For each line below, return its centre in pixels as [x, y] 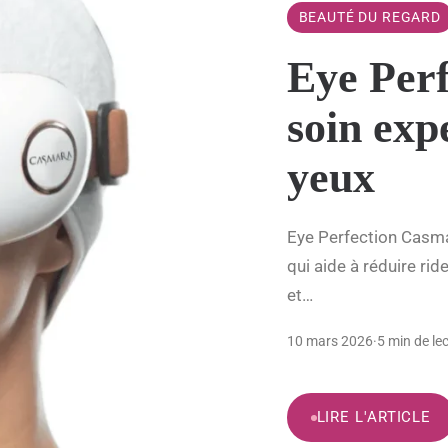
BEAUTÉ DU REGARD [369, 17]
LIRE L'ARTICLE [374, 417]
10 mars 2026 [329, 341]
